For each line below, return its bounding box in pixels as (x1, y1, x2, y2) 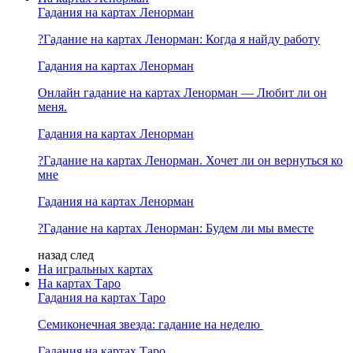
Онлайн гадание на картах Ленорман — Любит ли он (38, 86, 327, 99)
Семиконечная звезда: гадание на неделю (38, 318, 263, 331)
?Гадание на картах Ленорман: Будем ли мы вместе (38, 221, 314, 235)
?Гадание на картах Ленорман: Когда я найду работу (38, 32, 320, 46)
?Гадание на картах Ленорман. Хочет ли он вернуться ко (38, 154, 343, 167)
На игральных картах (38, 262, 153, 276)
